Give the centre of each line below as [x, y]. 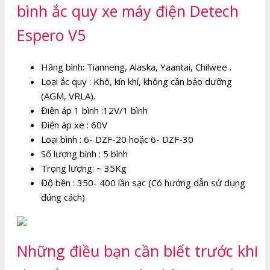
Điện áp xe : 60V [74, 124]
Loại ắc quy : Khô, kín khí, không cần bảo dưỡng [137, 81]
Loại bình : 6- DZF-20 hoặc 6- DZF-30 [117, 139]
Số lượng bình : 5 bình [84, 153]
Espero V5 [51, 35]
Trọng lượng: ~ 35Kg [84, 168]
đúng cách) [63, 197]
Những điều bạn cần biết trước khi [137, 251]
